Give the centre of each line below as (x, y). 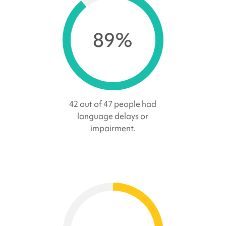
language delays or (113, 116)
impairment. (113, 128)
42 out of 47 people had (113, 104)
